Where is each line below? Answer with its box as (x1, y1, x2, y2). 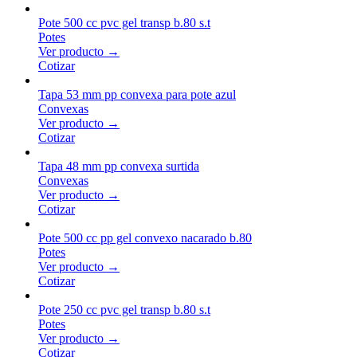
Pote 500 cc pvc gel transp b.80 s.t (38, 15, 210, 29)
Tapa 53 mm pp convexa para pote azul (38, 87, 236, 101)
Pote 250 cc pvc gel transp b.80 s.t (38, 302, 210, 316)
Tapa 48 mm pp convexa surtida (38, 159, 199, 173)
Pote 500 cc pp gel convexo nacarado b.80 (38, 230, 252, 245)
